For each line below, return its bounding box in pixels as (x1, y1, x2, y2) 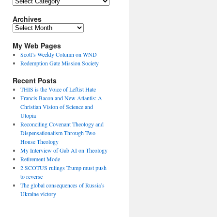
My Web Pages (13, 41, 61, 51)
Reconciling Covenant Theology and (20, 120, 104, 128)
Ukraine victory (20, 190, 56, 198)
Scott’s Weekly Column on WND (20, 50, 97, 59)
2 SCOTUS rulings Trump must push (20, 164, 107, 172)
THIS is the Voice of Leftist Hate (20, 85, 96, 93)
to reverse (20, 172, 43, 181)
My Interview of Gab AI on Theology (20, 146, 108, 155)
